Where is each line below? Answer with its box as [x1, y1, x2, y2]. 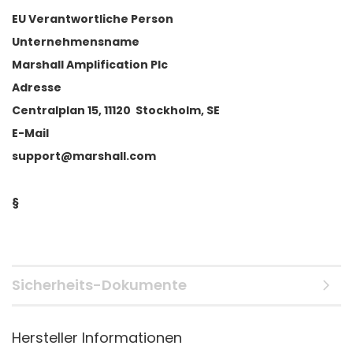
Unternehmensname [12, 34, 139, 50]
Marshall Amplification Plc [12, 57, 168, 73]
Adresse [12, 80, 61, 96]
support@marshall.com [12, 148, 156, 165]
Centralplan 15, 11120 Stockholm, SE [12, 102, 220, 119]
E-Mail [12, 125, 49, 142]
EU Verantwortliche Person [12, 11, 173, 28]
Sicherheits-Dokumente [12, 275, 187, 295]
